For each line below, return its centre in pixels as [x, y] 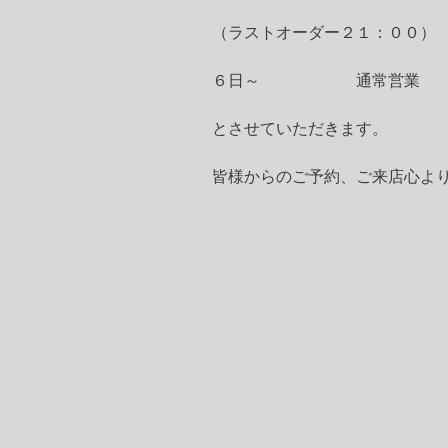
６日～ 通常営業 [316, 80]
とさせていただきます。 [300, 128]
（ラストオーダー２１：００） [324, 32]
